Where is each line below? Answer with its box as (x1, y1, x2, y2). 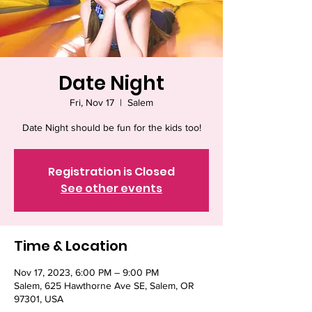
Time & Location (14, 236, 127, 256)
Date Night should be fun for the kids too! (22, 122, 201, 133)
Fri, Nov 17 (70, 97, 114, 108)
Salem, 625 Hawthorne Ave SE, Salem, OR (14, 280, 194, 291)
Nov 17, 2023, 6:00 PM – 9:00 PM (14, 267, 159, 278)
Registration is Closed (48, 164, 175, 180)
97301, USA (14, 293, 63, 304)
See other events (61, 180, 162, 196)
